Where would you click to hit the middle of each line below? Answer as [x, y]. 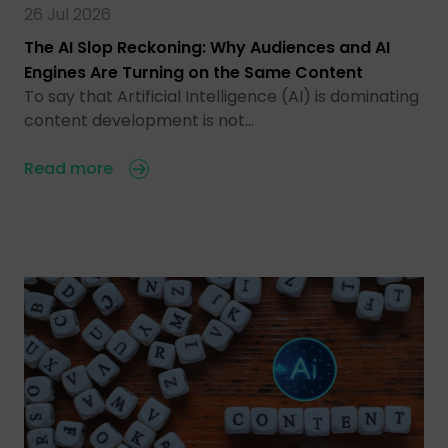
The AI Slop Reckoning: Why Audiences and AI [207, 47]
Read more [68, 168]
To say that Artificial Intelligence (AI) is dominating [221, 96]
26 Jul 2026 [67, 14]
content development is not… [139, 120]
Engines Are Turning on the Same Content [193, 72]
